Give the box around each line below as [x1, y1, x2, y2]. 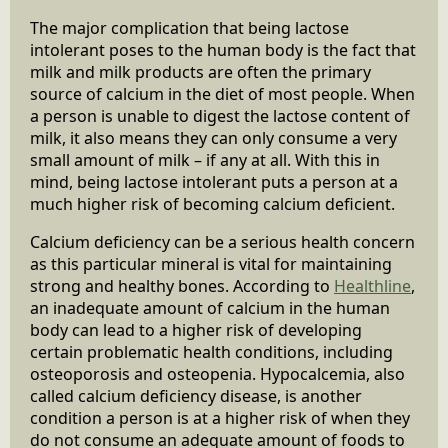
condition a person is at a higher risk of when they [30, 406, 410, 429]
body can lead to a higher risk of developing [30, 318, 362, 341]
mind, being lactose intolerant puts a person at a [30, 170, 398, 193]
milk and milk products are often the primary [30, 60, 371, 83]
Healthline [334, 274, 411, 297]
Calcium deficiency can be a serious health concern [30, 230, 415, 253]
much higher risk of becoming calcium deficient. [30, 192, 395, 215]
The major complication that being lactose [30, 16, 349, 39]
